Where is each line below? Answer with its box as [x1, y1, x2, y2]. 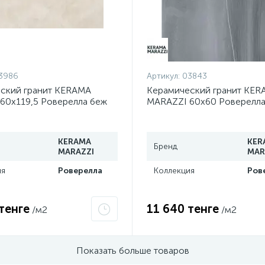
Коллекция [154, 166, 195, 176]
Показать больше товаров [76, 244, 189, 256]
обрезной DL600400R [147, 107, 244, 118]
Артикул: [147, 71, 182, 81]
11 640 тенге [147, 202, 219, 216]
